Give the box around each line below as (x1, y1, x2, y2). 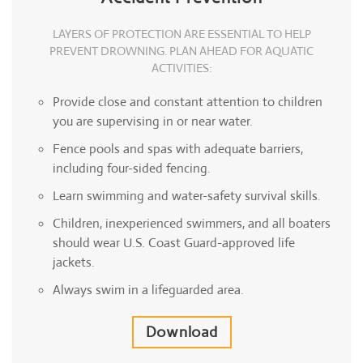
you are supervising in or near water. (53, 113, 253, 130)
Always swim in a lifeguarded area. (53, 281, 244, 299)
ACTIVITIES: (151, 60, 212, 76)
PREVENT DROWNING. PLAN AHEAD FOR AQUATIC (49, 43, 314, 59)
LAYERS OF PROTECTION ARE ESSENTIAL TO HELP (52, 26, 311, 42)
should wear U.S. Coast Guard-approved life (53, 234, 295, 252)
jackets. (53, 254, 95, 271)
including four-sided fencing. (53, 160, 211, 177)
